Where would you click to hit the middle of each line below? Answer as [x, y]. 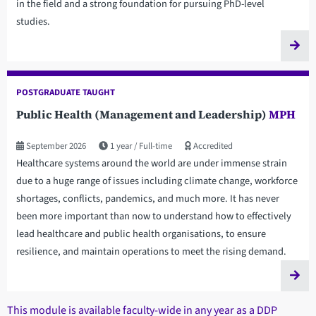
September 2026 [55, 146]
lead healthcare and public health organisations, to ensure [141, 234]
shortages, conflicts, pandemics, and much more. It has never [147, 199]
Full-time [155, 146]
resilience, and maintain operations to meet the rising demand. [151, 252]
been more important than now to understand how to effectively [153, 217]
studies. [33, 21]
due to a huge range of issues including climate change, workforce [157, 181]
